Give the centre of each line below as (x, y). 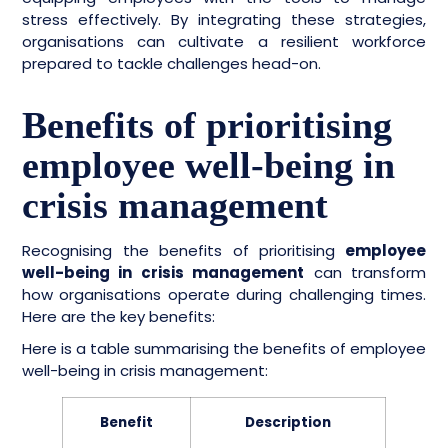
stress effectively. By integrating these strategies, (224, 19)
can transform (365, 272)
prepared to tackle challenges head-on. (171, 63)
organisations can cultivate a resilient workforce (224, 41)
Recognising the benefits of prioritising (179, 250)
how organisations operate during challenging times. (224, 294)
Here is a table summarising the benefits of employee (224, 348)
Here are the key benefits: (118, 316)
